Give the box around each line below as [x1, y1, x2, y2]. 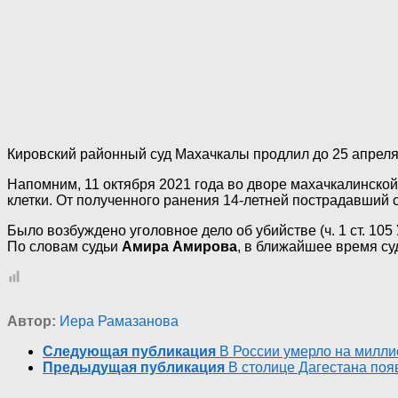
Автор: [7, 314, 56, 330]
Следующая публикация [43, 344, 216, 360]
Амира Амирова [122, 239, 237, 255]
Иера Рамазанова [60, 314, 179, 330]
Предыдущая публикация [43, 360, 225, 376]
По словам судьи [7, 239, 122, 255]
